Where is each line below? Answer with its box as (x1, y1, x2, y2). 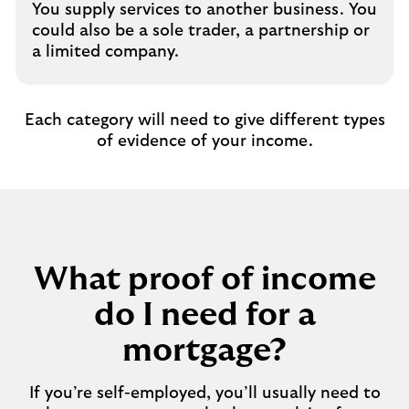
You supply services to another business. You (32, 2, 377, 18)
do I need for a (93, 299, 316, 331)
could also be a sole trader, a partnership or (32, 23, 370, 39)
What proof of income (33, 263, 376, 296)
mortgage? (122, 334, 287, 367)
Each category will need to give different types (24, 112, 385, 129)
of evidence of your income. (96, 133, 313, 150)
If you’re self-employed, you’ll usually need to (28, 385, 381, 402)
